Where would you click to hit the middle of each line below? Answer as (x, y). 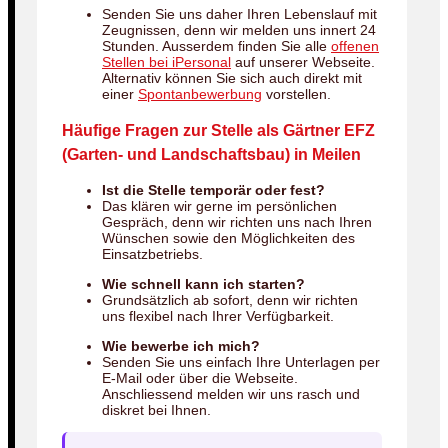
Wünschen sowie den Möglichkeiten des (228, 238)
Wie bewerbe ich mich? (181, 346)
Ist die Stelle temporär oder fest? (213, 190)
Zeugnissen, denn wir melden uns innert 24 (239, 29)
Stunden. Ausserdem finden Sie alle (216, 45)
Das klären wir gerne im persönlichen (219, 206)
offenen (355, 45)
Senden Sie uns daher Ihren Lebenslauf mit (239, 13)
